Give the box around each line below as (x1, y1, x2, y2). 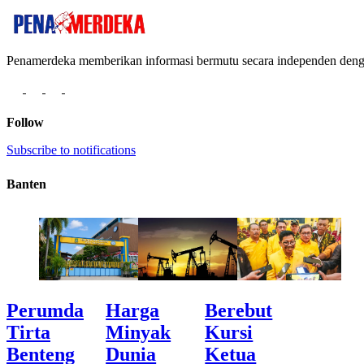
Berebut (205, 299, 273, 321)
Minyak (106, 321, 171, 343)
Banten (6, 176, 46, 191)
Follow (6, 115, 44, 129)
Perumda (6, 299, 84, 321)
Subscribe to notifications (6, 142, 136, 157)
